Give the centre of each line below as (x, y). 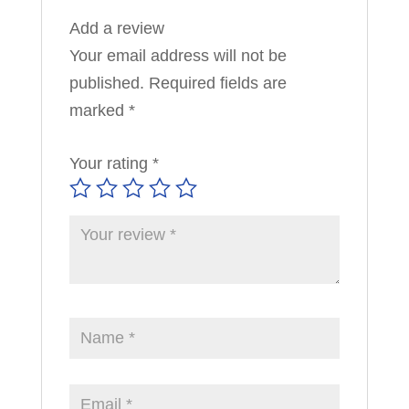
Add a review (116, 28)
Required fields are (217, 83)
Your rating (110, 163)
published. (106, 83)
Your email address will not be (178, 55)
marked (99, 110)
